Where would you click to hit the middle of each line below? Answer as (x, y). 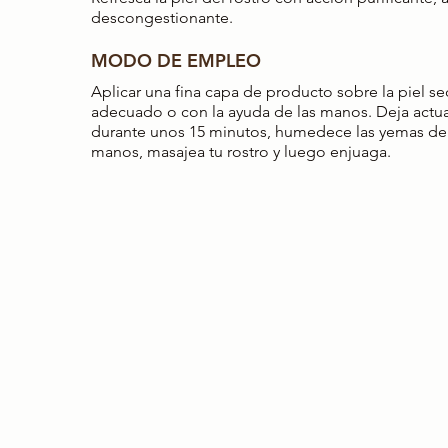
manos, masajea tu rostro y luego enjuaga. (241, 152)
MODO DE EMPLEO (176, 61)
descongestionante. (162, 18)
